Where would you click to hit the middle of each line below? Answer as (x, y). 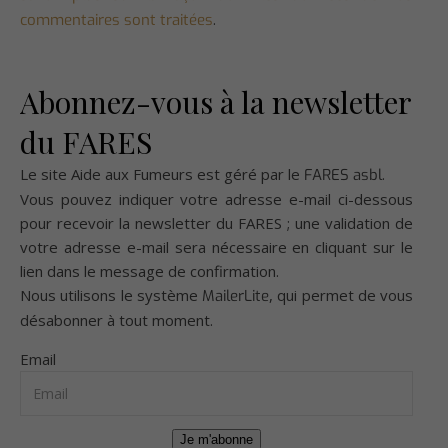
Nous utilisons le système (111, 295)
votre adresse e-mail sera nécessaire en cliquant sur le (216, 247)
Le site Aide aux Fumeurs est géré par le (162, 174)
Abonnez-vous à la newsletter (215, 102)
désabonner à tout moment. (116, 320)
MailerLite (235, 296)
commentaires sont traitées (116, 20)
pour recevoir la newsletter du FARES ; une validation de (216, 223)
